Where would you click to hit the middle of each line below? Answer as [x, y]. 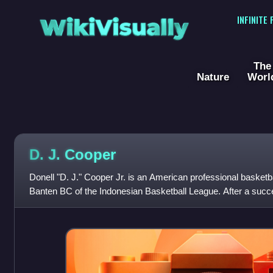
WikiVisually [114, 23]
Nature [213, 77]
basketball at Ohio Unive [77, 205]
